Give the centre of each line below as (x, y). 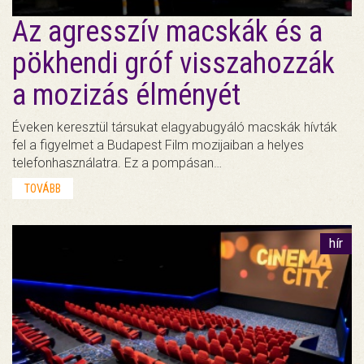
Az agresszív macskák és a (167, 32)
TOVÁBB (43, 189)
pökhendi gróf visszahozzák (173, 64)
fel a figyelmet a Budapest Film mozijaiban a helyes (158, 145)
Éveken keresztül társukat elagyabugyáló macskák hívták (175, 128)
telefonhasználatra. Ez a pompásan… (117, 163)
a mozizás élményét (126, 95)
